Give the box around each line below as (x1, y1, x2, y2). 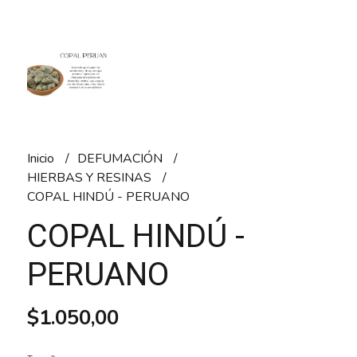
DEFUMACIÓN (76, 149, 166, 167)
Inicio (26, 149, 57, 167)
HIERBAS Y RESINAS (26, 168, 155, 186)
